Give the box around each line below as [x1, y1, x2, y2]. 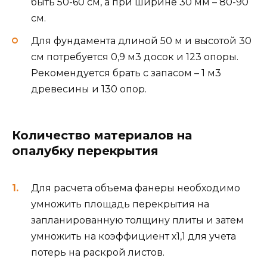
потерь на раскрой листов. [31, 246, 164, 258]
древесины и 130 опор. [31, 83, 147, 95]
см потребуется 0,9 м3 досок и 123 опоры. [31, 51, 238, 63]
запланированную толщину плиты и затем [31, 214, 244, 226]
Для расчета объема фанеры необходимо [31, 182, 240, 194]
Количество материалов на [12, 128, 192, 143]
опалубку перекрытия [12, 144, 159, 159]
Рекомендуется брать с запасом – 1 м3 [31, 67, 221, 79]
